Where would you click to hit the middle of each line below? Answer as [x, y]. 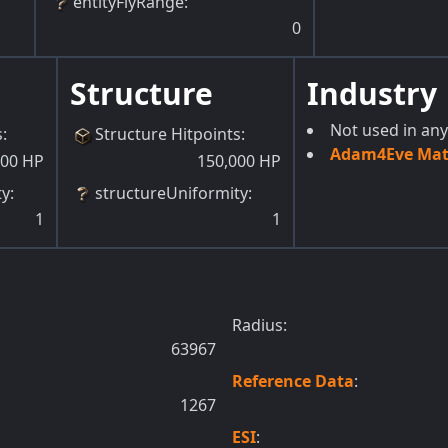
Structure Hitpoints [167, 134]
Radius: [259, 324]
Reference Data [293, 380]
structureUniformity [171, 192]
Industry [372, 94]
